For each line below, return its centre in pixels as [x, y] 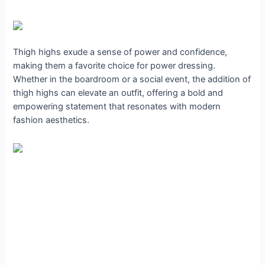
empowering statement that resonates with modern [117, 107]
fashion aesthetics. [51, 120]
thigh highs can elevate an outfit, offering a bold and [118, 93]
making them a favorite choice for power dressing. [114, 66]
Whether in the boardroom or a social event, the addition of [132, 80]
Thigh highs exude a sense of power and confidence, [120, 52]
